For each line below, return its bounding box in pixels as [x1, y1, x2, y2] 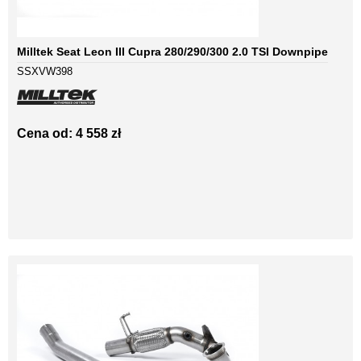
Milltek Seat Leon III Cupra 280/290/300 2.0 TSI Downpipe [17, 45, 328, 59]
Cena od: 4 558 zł [17, 127, 121, 141]
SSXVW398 [17, 65, 73, 78]
